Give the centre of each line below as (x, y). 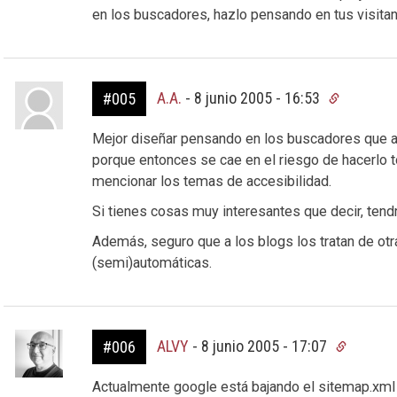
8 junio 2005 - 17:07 (265, 346)
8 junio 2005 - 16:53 (258, 98)
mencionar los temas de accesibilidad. (211, 181)
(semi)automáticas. (152, 263)
